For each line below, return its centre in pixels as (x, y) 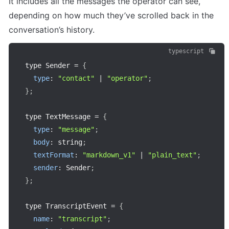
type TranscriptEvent (68, 206)
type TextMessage (60, 117)
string (68, 142)
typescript (186, 51)
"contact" (76, 78)
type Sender (50, 66)
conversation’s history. (52, 30)
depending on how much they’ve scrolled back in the (111, 16)
